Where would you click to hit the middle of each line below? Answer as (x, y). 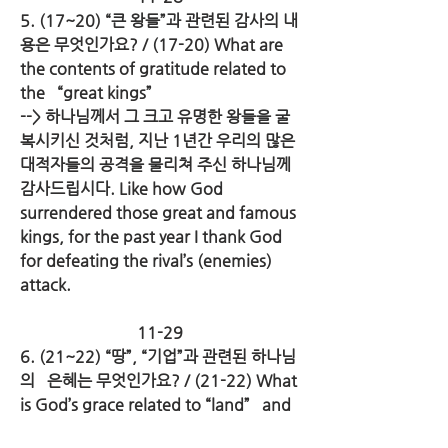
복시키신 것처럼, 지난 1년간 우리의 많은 (157, 140)
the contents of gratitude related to (153, 68)
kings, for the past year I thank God (151, 236)
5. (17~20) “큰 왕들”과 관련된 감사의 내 (159, 20)
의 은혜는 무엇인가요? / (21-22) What (158, 380)
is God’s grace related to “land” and (155, 404)
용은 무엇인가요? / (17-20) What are (151, 44)
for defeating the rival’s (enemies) (146, 260)
